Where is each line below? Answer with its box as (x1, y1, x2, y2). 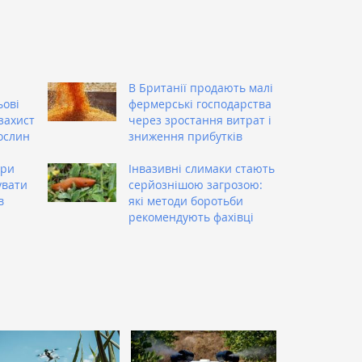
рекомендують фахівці (128, 208, 254, 225)
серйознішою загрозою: (128, 176, 263, 192)
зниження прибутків (128, 128, 242, 144)
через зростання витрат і (128, 112, 271, 128)
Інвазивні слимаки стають (128, 160, 275, 176)
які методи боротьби (128, 192, 243, 208)
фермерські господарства (128, 95, 271, 112)
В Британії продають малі (128, 79, 273, 95)
